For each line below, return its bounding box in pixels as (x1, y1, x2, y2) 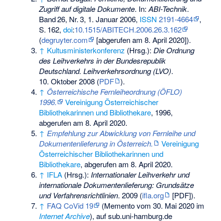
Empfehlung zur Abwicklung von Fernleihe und (47, 127, 196, 138)
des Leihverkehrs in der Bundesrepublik (39, 55, 166, 66)
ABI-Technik (148, 3, 187, 14)
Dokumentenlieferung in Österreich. (39, 138, 153, 148)
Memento (104, 200, 135, 211)
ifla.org (142, 189, 164, 200)
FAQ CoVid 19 (47, 200, 94, 211)
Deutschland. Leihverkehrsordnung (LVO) (39, 65, 172, 76)
